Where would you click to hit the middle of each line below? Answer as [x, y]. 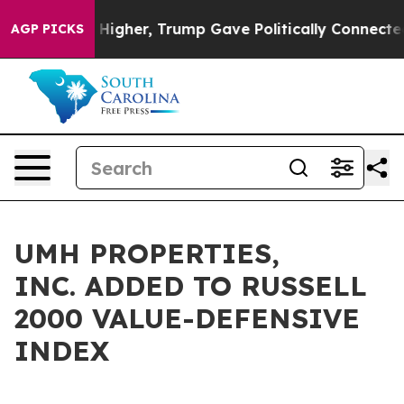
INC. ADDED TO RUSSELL [191, 286]
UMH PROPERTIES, [147, 253]
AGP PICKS [47, 29]
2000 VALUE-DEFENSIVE [187, 318]
